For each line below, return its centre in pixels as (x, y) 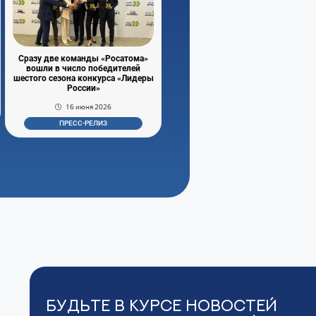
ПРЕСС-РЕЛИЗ (84, 123)
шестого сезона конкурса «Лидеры (83, 78)
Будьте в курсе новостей (162, 305)
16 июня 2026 (89, 107)
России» (83, 88)
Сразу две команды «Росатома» (84, 58)
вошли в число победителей (84, 68)
